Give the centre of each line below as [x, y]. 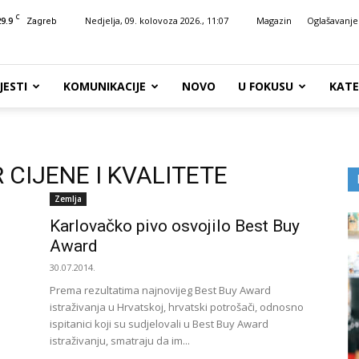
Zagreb [42, 21]
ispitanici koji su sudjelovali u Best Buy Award [159, 324]
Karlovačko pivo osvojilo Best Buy [175, 226]
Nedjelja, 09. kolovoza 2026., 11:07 [157, 20]
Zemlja [68, 199]
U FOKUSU [266, 86]
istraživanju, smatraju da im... [120, 341]
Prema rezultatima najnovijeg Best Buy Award [160, 290]
